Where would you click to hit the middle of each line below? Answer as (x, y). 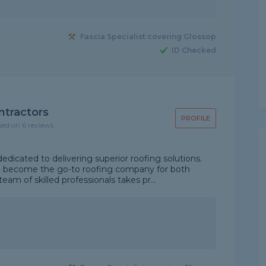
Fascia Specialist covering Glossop (148, 37)
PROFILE (195, 118)
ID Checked (194, 50)
